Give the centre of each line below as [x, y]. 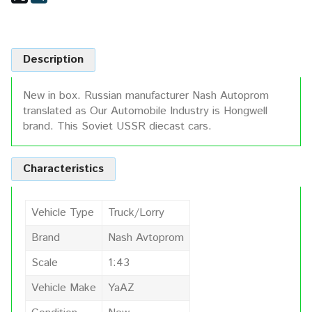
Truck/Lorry [136, 212]
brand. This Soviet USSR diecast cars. [117, 126]
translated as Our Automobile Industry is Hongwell [145, 111]
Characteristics [63, 169]
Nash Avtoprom [146, 237]
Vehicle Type [63, 212]
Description [53, 59]
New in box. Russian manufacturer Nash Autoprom [146, 95]
